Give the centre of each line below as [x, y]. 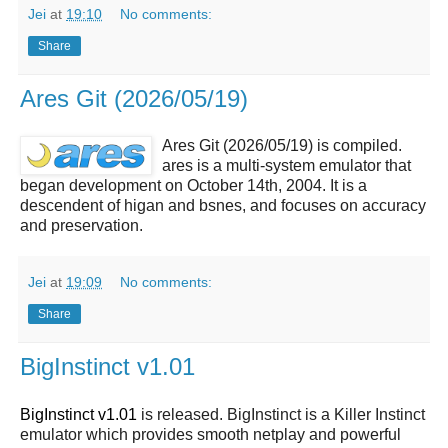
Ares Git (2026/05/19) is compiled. [282, 146]
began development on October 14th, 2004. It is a [193, 186]
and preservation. [81, 226]
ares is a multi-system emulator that [286, 166]
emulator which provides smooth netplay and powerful [210, 435]
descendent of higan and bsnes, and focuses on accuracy [223, 206]
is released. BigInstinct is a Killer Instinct [281, 415]
